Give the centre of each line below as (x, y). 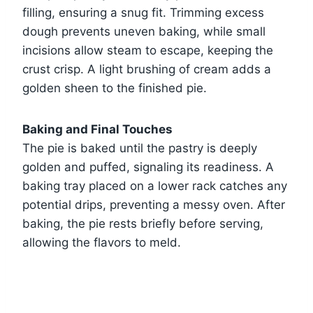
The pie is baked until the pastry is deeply (140, 148)
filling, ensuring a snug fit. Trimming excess (143, 12)
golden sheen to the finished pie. (115, 88)
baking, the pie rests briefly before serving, (143, 223)
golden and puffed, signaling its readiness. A (148, 167)
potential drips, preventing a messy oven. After (154, 204)
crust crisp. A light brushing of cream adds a (147, 69)
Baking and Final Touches (97, 129)
